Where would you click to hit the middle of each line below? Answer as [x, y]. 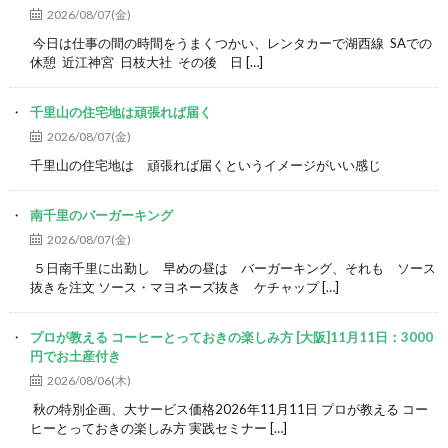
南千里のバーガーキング [101, 214]
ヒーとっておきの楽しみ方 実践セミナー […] [158, 427]
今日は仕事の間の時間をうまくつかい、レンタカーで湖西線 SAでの [231, 42]
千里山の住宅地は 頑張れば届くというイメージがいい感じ [208, 164]
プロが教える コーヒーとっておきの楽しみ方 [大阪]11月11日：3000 [231, 336]
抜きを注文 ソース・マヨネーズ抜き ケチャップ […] [184, 286]
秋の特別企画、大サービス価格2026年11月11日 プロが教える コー [229, 408]
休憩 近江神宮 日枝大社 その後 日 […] [146, 61]
